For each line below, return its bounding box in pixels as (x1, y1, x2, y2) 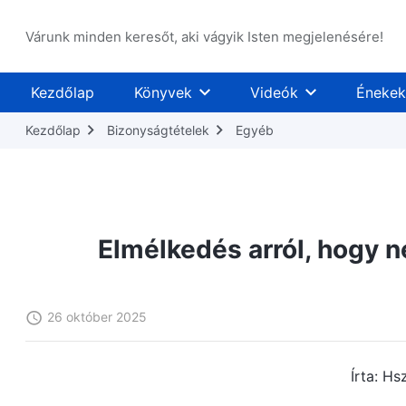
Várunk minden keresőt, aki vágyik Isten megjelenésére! (25, 27, 383, 45)
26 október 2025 (47, 309, 147, 324)
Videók (249, 83, 298, 101)
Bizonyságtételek (107, 122, 209, 138)
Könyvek (133, 83, 192, 101)
